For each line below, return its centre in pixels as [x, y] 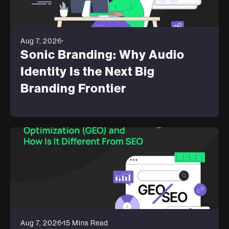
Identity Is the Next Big [88, 72]
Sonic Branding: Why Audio [102, 55]
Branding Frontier [73, 89]
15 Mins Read [86, 223]
